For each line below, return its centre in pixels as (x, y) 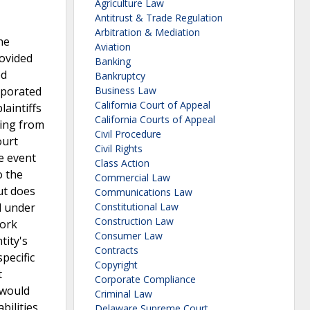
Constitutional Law (137, 207)
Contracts (117, 250)
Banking (113, 62)
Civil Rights (119, 149)
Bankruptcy (120, 76)
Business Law (126, 91)
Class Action (122, 163)
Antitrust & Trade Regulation (159, 18)
